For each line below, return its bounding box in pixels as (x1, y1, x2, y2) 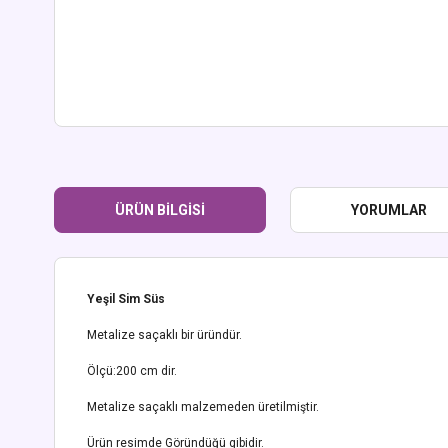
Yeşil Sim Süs (87, 292, 165, 306)
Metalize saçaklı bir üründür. (87, 328, 242, 342)
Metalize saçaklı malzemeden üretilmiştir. (87, 400, 319, 414)
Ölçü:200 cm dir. (87, 364, 177, 378)
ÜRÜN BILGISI (115, 201, 205, 218)
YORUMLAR (351, 201, 427, 218)
